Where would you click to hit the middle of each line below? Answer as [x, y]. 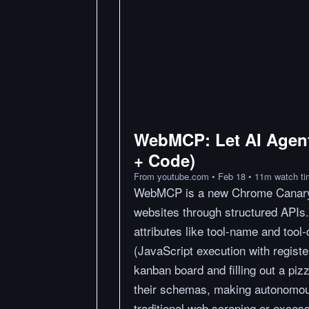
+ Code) [165, 160]
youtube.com [183, 176]
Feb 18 [232, 176]
